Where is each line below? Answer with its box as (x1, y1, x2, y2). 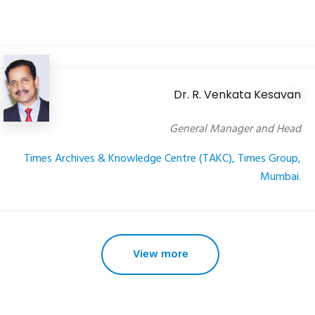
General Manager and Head (169, 120, 301, 139)
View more (132, 245, 188, 264)
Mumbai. (260, 167, 301, 186)
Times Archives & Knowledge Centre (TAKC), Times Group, (24, 149, 301, 168)
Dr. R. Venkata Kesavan (174, 86, 301, 103)
